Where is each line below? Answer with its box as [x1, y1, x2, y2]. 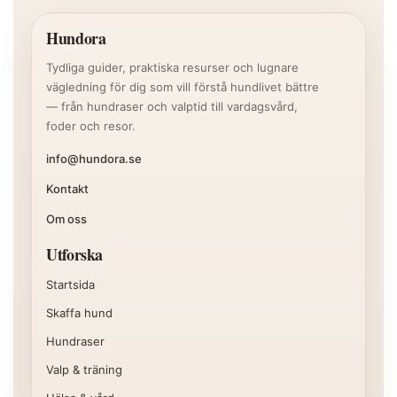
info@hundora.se [46, 152, 142, 166]
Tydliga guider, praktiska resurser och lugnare [46, 60, 299, 74]
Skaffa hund [46, 306, 113, 320]
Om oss [46, 212, 87, 226]
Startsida [46, 277, 95, 292]
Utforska [46, 243, 104, 266]
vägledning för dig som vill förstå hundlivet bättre [46, 80, 319, 94]
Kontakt [46, 182, 89, 196]
